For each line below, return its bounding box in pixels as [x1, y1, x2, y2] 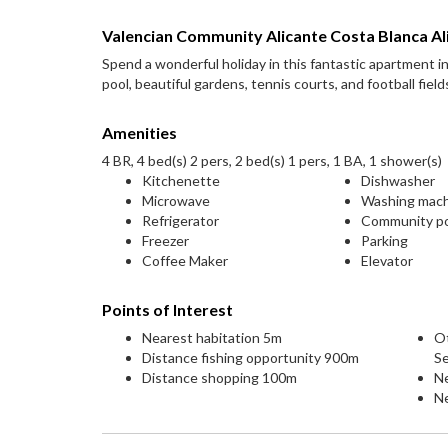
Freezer [142, 232, 189, 249]
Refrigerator [142, 212, 219, 229]
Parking [361, 232, 409, 249]
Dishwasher [361, 172, 436, 189]
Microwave [142, 192, 210, 209]
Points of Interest [102, 300, 233, 319]
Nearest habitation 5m [142, 329, 282, 346]
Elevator [361, 252, 414, 269]
